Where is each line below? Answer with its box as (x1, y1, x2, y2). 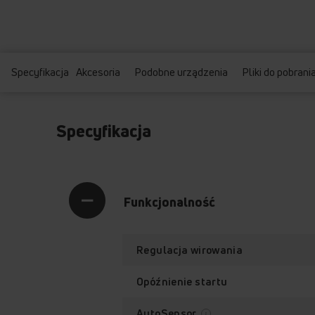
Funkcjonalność (124, 193, 215, 211)
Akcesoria (76, 65, 120, 80)
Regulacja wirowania (136, 243, 243, 257)
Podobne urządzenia (134, 65, 228, 80)
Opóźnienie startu (136, 275, 228, 289)
